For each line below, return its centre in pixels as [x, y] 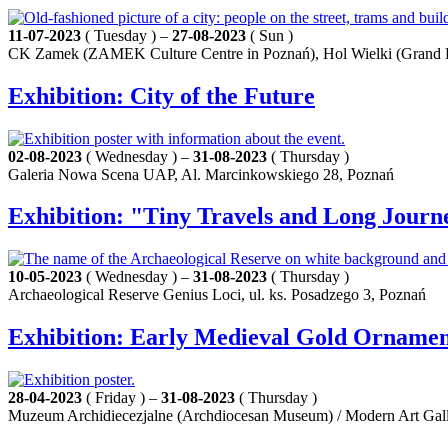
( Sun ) [269, 35]
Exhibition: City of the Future [161, 95]
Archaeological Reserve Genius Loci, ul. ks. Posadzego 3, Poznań [217, 295]
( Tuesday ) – [126, 35]
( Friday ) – [121, 398]
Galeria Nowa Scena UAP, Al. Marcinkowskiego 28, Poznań [201, 174]
